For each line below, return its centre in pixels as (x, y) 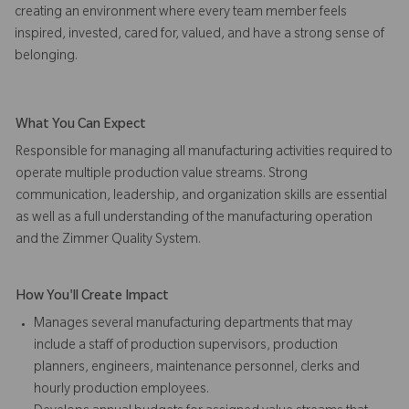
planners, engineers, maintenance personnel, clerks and (197, 368)
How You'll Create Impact (92, 297)
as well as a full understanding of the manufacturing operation (194, 219)
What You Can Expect (81, 126)
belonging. (46, 57)
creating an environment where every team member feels (181, 13)
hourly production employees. (123, 390)
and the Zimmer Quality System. (110, 241)
